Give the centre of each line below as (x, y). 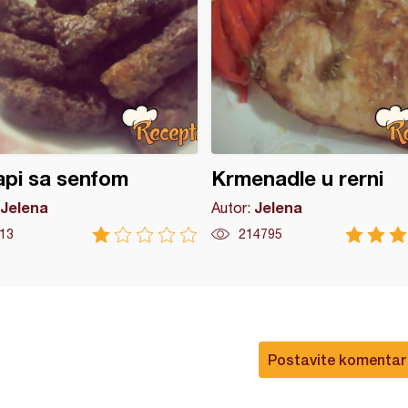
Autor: (232, 208)
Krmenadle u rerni (297, 178)
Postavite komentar (337, 359)
